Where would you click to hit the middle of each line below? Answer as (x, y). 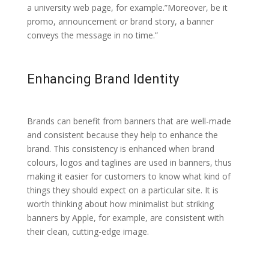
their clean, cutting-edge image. (88, 231)
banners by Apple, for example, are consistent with (125, 217)
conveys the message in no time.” (92, 35)
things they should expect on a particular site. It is (122, 190)
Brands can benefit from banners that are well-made (129, 121)
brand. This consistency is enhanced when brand (120, 148)
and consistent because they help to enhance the (122, 134)
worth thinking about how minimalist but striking (120, 204)
